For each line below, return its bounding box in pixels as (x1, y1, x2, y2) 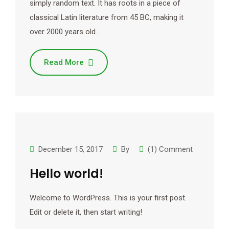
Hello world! (30, 165, 103, 182)
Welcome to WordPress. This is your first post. (30, 193, 187, 202)
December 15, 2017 (38, 145, 103, 154)
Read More (44, 58, 84, 67)
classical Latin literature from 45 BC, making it (30, 13, 184, 22)
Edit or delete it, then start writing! (30, 208, 142, 217)
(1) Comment (148, 145, 193, 154)
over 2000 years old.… (30, 27, 102, 36)
